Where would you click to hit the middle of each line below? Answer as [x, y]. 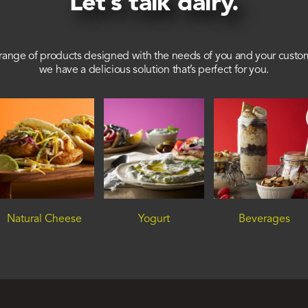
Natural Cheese [44, 219]
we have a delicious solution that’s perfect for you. [154, 70]
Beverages [264, 219]
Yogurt [154, 219]
